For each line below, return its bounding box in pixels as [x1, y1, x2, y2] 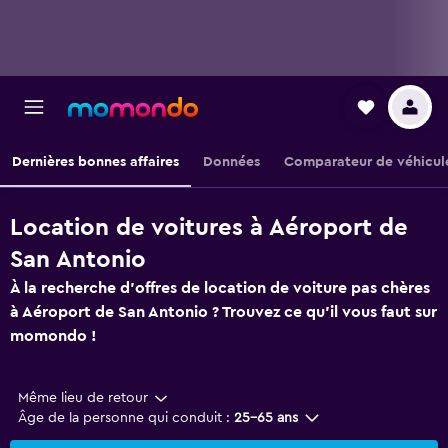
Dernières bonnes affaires [12, 155, 179, 169]
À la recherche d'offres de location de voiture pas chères [10, 280, 430, 296]
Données [203, 155, 260, 169]
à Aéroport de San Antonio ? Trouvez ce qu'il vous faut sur [10, 304, 437, 320]
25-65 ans [234, 411, 298, 425]
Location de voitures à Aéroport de [10, 216, 408, 240]
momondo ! [10, 328, 97, 344]
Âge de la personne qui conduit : [18, 411, 230, 425]
